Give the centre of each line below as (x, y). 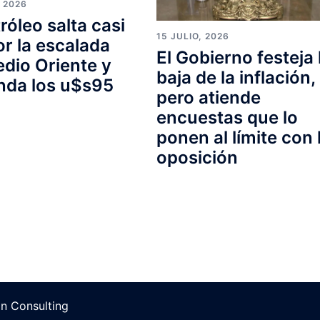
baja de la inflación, (235, 78)
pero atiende (208, 98)
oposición (197, 158)
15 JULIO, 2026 (192, 36)
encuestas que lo (227, 118)
